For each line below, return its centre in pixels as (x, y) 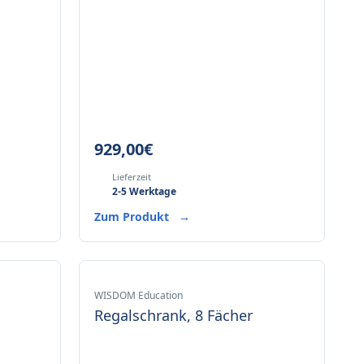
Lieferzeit (131, 177)
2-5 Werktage (144, 191)
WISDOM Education (138, 295)
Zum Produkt (133, 217)
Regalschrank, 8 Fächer (173, 315)
